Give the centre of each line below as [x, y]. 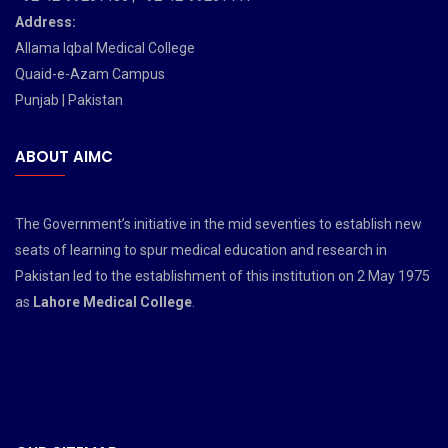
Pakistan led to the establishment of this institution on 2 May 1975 [222, 276]
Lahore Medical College [112, 302]
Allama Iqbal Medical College [105, 48]
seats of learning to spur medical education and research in [201, 250]
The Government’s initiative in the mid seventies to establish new [218, 224]
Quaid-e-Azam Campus [90, 74]
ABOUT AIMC [64, 156]
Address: [45, 22]
